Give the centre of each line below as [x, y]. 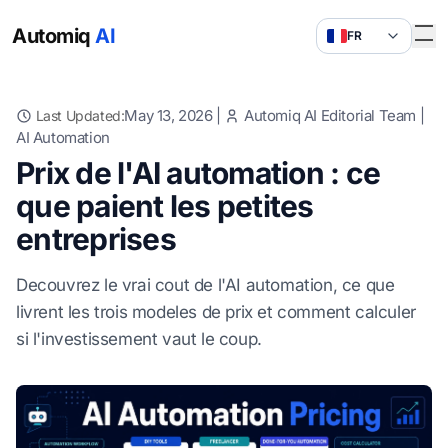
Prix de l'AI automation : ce [198, 173]
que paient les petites [165, 206]
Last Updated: [80, 115]
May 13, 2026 [168, 115]
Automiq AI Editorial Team [330, 115]
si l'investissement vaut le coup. [139, 339]
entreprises [96, 239]
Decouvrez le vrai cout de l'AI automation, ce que [205, 285]
